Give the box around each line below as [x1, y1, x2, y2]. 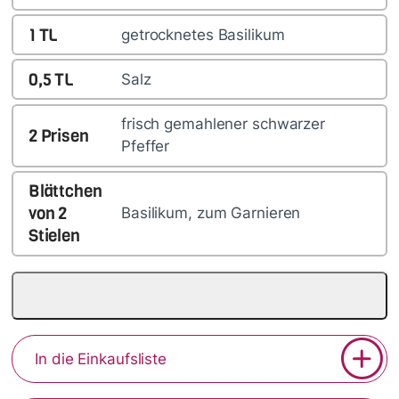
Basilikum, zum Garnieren [120, 204, 301, 223]
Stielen [28, 224, 80, 248]
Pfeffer [120, 137, 170, 156]
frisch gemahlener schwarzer [120, 115, 325, 134]
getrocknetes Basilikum [120, 25, 285, 44]
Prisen [40, 124, 89, 147]
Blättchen [28, 180, 102, 203]
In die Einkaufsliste [35, 350, 167, 369]
